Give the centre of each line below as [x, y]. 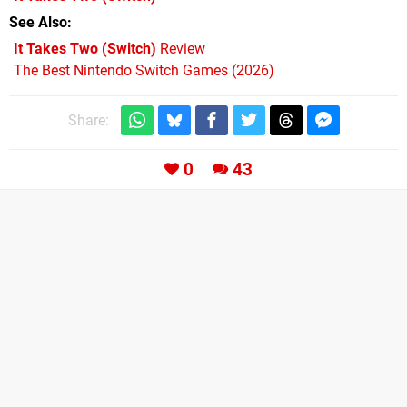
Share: [88, 121]
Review [181, 49]
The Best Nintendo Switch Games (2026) [144, 71]
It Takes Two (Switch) [85, 49]
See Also [38, 23]
